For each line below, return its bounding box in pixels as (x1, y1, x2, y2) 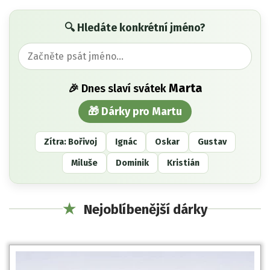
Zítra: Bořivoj (43, 136, 97, 147)
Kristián (166, 157, 199, 168)
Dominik (115, 157, 149, 168)
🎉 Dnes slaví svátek (67, 81, 169, 95)
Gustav (197, 136, 227, 147)
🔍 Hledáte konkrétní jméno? (64, 20, 206, 34)
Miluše (71, 157, 98, 168)
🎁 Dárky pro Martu (88, 104, 182, 118)
